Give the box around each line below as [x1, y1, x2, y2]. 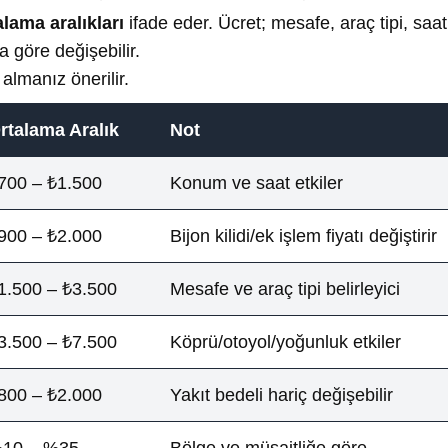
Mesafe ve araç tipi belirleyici [170, 278, 400, 299]
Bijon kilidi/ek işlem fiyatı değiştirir [170, 225, 437, 246]
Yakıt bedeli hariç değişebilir [170, 384, 393, 405]
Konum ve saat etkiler [170, 172, 343, 193]
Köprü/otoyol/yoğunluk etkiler [170, 331, 401, 352]
